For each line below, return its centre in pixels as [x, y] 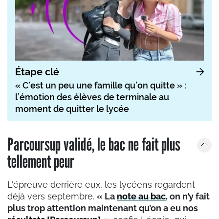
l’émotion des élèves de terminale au [92, 97]
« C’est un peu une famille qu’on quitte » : [101, 85]
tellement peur [41, 161]
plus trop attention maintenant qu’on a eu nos [103, 208]
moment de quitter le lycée [72, 109]
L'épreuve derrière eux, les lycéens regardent [101, 184]
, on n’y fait [188, 196]
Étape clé [37, 72]
